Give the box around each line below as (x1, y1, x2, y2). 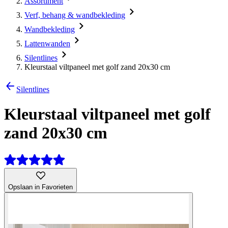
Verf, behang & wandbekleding (24, 11, 125, 19)
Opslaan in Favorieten (8, 183, 73, 191)
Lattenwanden (24, 39, 70, 48)
